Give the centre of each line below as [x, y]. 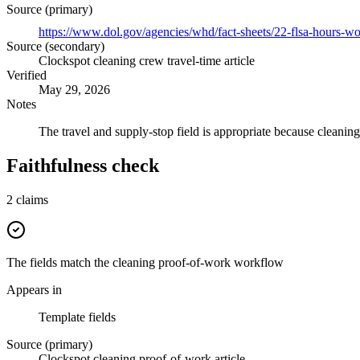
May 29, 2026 [74, 90]
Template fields [77, 317]
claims [32, 200]
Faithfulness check [83, 166]
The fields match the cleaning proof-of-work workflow [145, 263]
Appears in [34, 290]
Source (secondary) [55, 47]
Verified [27, 76]
